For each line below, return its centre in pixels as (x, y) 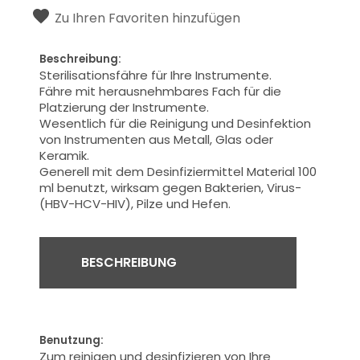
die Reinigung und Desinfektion (220, 123)
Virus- (284, 187)
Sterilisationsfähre (96, 75)
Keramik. (65, 155)
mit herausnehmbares (143, 91)
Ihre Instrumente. (221, 75)
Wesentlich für (83, 123)
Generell (65, 171)
